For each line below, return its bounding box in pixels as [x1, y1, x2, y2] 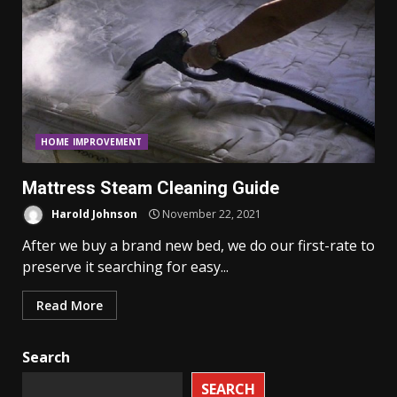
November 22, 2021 [160, 206, 261, 222]
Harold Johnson [49, 206, 137, 222]
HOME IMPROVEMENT [41, 136, 143, 148]
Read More [36, 297, 103, 314]
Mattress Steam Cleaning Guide [22, 177, 279, 198]
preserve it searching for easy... [22, 257, 229, 276]
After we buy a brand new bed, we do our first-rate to [22, 236, 375, 255]
